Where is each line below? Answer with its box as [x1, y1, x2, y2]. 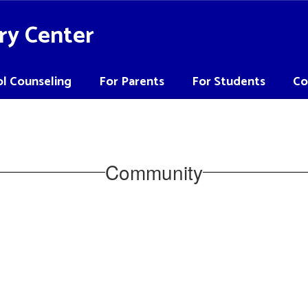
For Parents [99, 71, 164, 92]
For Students [192, 71, 265, 92]
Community [105, 157, 203, 186]
